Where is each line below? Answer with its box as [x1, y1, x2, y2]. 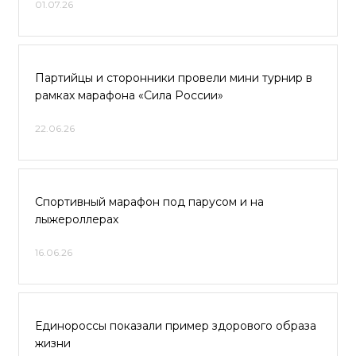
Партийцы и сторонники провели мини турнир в [35, 71, 312, 85]
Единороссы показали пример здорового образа [35, 319, 316, 333]
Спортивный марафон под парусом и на [35, 195, 264, 209]
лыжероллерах [35, 212, 118, 226]
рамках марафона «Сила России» [35, 88, 223, 103]
